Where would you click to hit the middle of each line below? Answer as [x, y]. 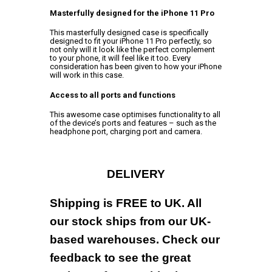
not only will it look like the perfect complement [132, 50]
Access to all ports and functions [112, 95]
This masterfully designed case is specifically [129, 33]
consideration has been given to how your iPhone [135, 67]
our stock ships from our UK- [130, 222]
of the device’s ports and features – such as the [133, 123]
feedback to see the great [120, 258]
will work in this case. [87, 75]
